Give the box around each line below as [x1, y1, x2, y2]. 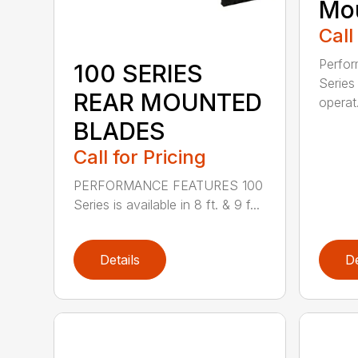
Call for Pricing [74, 145, 207, 169]
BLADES [74, 116, 166, 145]
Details [100, 251, 141, 268]
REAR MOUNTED [74, 87, 263, 117]
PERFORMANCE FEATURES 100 [74, 177, 264, 193]
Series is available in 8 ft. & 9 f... [74, 196, 261, 213]
